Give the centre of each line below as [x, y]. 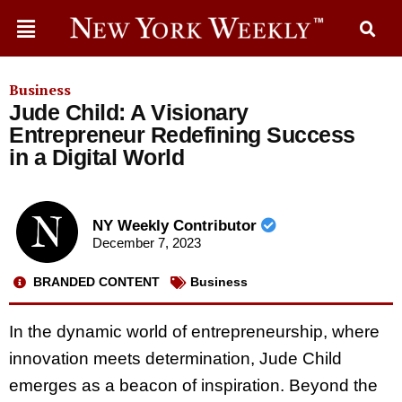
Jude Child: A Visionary [129, 112]
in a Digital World [96, 157]
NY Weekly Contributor [176, 226]
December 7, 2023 [146, 243]
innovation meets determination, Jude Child [175, 358]
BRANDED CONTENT [96, 282]
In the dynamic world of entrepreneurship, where [194, 331]
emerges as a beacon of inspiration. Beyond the [193, 385]
